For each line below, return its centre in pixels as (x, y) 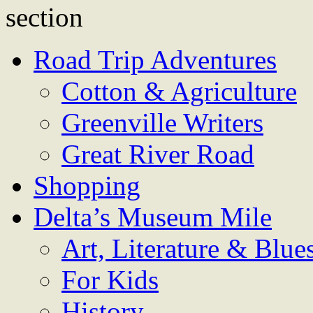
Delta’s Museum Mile (153, 217)
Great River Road (158, 154)
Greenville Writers (162, 123)
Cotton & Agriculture (179, 91)
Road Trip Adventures (155, 60)
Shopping (87, 185)
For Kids (110, 280)
